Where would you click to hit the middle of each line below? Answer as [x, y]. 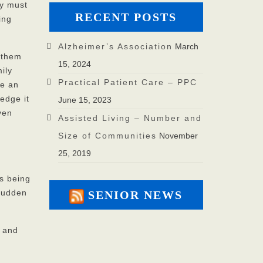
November [178, 136]
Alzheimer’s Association [115, 47]
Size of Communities [107, 136]
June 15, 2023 [85, 100]
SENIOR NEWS [136, 195]
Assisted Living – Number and [130, 118]
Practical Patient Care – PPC [127, 82]
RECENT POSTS [126, 17]
